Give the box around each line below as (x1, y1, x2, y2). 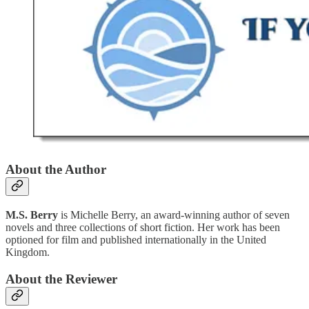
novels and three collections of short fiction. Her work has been (6, 221, 280, 233)
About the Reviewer (6, 271, 117, 286)
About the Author (6, 162, 106, 177)
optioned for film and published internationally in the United (6, 233, 266, 246)
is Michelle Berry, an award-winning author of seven (58, 208, 290, 221)
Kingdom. (6, 246, 50, 258)
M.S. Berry (6, 208, 58, 221)
